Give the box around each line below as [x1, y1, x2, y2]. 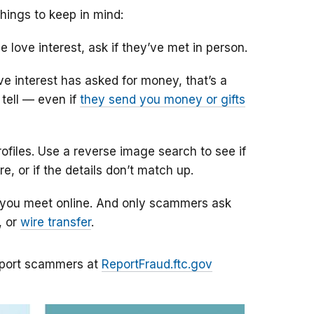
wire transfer [20, 215, 91, 230]
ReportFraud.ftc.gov [102, 257, 212, 272]
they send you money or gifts [80, 93, 245, 107]
